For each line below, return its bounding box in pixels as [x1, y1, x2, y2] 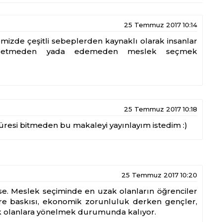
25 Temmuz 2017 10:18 [124, 105, 197, 113]
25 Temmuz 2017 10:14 [124, 21, 197, 29]
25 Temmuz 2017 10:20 [121, 170, 197, 179]
